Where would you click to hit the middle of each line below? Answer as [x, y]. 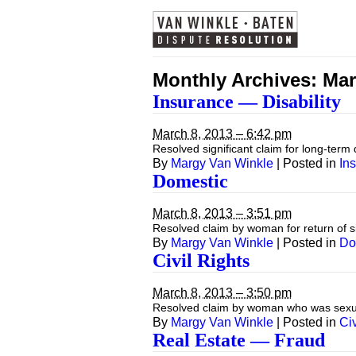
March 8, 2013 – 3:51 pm [222, 213]
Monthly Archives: [238, 80]
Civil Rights [201, 261]
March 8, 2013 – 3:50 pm [222, 293]
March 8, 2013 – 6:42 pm [222, 134]
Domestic [190, 181]
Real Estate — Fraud [239, 340]
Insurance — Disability [247, 102]
